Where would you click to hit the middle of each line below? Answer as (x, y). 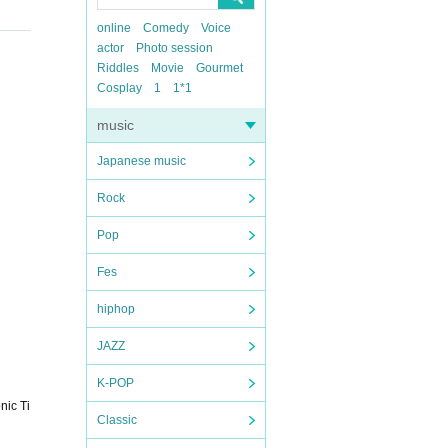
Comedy (166, 28)
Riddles (118, 68)
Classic (117, 420)
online (114, 28)
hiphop (116, 309)
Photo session (174, 48)
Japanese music (141, 161)
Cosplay (119, 88)
